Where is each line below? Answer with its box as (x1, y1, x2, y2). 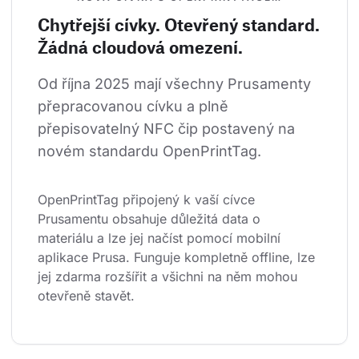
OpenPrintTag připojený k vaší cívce (38, 192, 259, 208)
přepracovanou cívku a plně (38, 98, 232, 115)
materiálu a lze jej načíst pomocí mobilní (38, 230, 284, 247)
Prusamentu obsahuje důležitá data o (38, 211, 264, 228)
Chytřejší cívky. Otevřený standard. (38, 14, 320, 35)
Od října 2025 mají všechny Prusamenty (38, 75, 315, 93)
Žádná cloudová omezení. (38, 37, 243, 58)
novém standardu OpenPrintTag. (38, 143, 261, 160)
